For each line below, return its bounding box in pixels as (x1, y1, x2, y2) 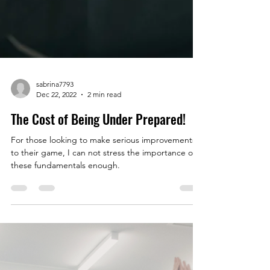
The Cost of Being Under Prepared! (11, 242, 186, 261)
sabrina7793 (36, 212, 74, 221)
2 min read (87, 222, 121, 231)
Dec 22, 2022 (36, 222, 77, 231)
